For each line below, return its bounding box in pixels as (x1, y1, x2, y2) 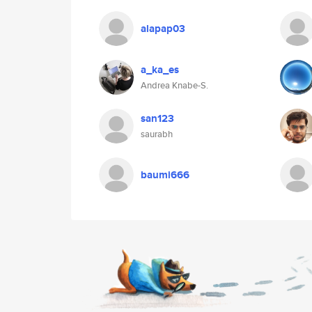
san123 (141, 111, 174, 126)
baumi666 (141, 167, 189, 182)
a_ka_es (141, 62, 179, 77)
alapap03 (141, 21, 185, 36)
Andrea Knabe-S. (141, 79, 208, 92)
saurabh (141, 127, 173, 141)
